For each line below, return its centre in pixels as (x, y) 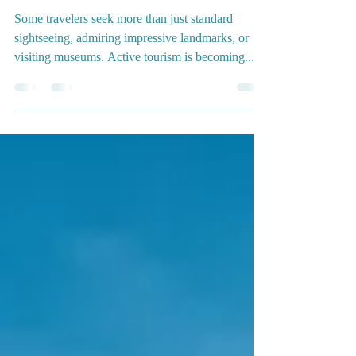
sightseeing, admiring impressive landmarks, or (132, 108)
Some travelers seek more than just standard (124, 89)
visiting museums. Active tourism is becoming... (134, 127)
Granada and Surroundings (127, 57)
